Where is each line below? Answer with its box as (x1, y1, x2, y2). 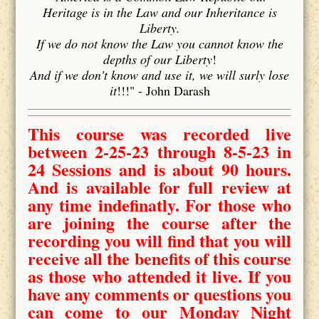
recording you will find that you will (27, 227, 292, 253)
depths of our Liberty (103, 50, 212, 68)
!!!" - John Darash (116, 81, 210, 99)
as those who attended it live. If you (27, 263, 292, 288)
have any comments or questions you (27, 281, 292, 306)
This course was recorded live (27, 120, 292, 146)
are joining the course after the (27, 209, 292, 235)
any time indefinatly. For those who (27, 192, 292, 217)
